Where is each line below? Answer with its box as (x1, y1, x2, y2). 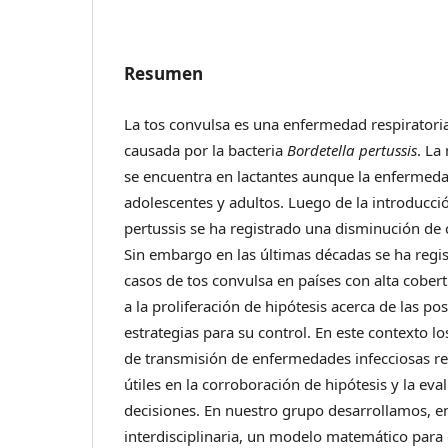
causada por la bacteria (124, 140, 288, 161)
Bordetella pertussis (287, 140, 418, 161)
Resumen (124, 62, 204, 86)
